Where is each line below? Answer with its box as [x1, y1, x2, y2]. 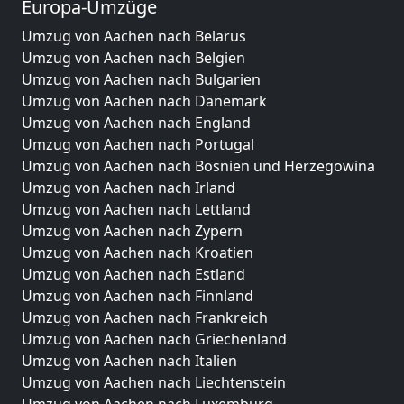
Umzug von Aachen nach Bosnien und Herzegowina [22, 156, 375, 176]
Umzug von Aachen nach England [22, 113, 251, 133]
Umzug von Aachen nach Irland [22, 178, 235, 197]
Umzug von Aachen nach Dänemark [22, 91, 267, 111]
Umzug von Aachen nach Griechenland [22, 329, 287, 349]
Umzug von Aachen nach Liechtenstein [22, 372, 286, 392]
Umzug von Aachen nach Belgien [22, 48, 245, 68]
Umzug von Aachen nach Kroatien [22, 243, 253, 262]
